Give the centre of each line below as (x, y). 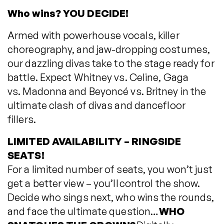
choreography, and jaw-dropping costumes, (109, 49)
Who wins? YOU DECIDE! (68, 13)
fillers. (22, 119)
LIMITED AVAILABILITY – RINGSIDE (94, 141)
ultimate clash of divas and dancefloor (96, 105)
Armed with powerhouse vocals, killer (93, 35)
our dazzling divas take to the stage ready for (111, 63)
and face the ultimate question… (83, 211)
